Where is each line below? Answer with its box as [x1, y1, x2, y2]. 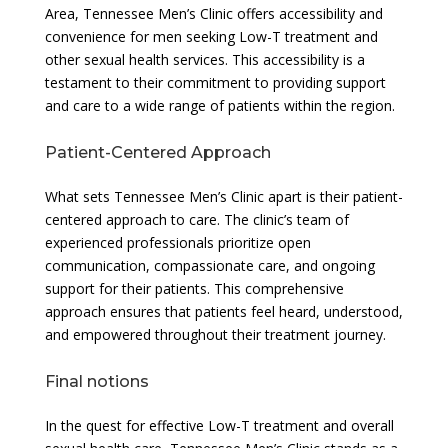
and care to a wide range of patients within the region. [44, 95, 395, 115]
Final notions [44, 371, 149, 391]
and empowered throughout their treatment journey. [44, 324, 386, 344]
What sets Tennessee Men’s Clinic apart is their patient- [44, 186, 403, 206]
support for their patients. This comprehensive [44, 278, 344, 298]
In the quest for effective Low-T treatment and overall [44, 415, 394, 435]
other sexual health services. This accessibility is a [44, 49, 365, 69]
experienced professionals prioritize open [44, 232, 311, 252]
